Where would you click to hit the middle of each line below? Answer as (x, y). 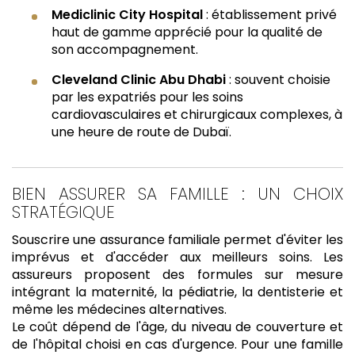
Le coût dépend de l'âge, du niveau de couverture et (177, 327)
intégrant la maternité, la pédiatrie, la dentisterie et (177, 292)
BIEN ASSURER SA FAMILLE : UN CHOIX (177, 194)
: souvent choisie (278, 80)
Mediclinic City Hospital (127, 15)
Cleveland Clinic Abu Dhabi (139, 80)
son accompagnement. (125, 50)
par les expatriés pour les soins (147, 97)
